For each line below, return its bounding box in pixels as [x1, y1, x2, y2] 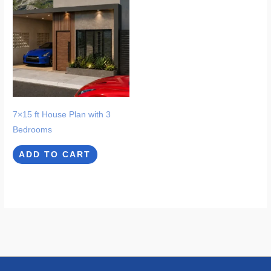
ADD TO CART [19, 150, 91, 160]
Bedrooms [13, 125, 53, 134]
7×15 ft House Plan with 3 [13, 109, 111, 119]
